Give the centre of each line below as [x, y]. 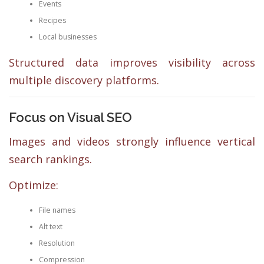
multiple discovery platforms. [84, 80]
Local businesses [67, 37]
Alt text [50, 226]
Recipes [52, 20]
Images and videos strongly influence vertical [132, 142]
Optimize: [34, 185]
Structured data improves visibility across [132, 63]
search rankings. [50, 159]
